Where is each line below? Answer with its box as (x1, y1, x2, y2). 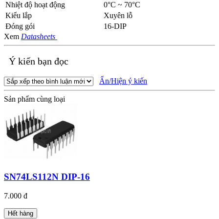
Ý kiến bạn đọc (6, 56, 68, 67)
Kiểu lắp (5, 11, 32, 20)
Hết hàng (8, 209, 33, 217)
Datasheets (21, 32, 57, 41)
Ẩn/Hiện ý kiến (99, 77, 147, 86)
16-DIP (104, 22, 127, 31)
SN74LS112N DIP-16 (4, 171, 90, 182)
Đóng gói (5, 22, 35, 31)
